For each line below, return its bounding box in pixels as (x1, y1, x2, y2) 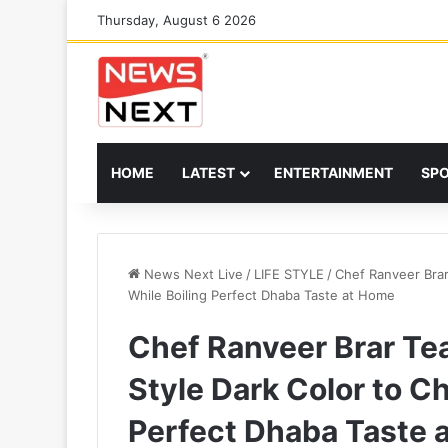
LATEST (182, 164, 235, 181)
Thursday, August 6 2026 (97, 12, 256, 28)
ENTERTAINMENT (274, 164, 393, 181)
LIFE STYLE (254, 266, 324, 282)
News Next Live (140, 266, 243, 282)
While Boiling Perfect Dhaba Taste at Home (128, 287, 395, 303)
